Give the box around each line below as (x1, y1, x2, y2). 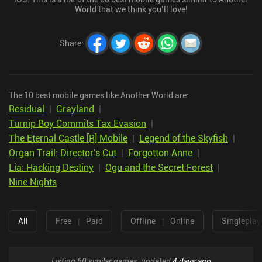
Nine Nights (9, 175, 57, 188)
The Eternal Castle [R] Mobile (9, 131, 127, 144)
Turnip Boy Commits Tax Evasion (9, 116, 146, 130)
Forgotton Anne (128, 146, 192, 159)
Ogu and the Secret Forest (105, 160, 213, 174)
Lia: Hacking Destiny (9, 160, 94, 174)
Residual (9, 102, 44, 115)
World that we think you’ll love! (74, 3, 188, 15)
